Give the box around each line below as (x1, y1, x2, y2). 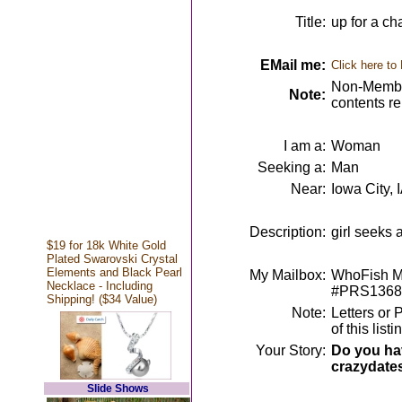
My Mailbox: (249, 267, 326, 283)
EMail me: (259, 57, 326, 73)
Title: (294, 14, 326, 30)
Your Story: (255, 343, 326, 358)
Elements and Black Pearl (46, 266, 182, 279)
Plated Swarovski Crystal (46, 252, 178, 266)
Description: (249, 224, 326, 240)
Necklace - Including (46, 279, 153, 293)
